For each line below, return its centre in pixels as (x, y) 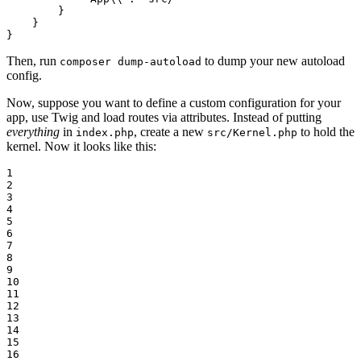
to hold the (326, 132)
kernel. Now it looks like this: (81, 147)
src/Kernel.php (252, 133)
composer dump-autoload (131, 62)
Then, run (33, 61)
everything (33, 132)
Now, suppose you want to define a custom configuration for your (174, 103)
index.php (105, 133)
